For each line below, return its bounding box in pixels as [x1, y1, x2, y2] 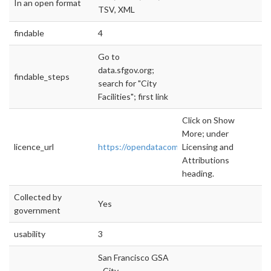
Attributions [182, 155, 229, 166]
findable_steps [14, 71, 70, 82]
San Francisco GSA [98, 252, 169, 263]
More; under [182, 128, 229, 139]
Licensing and [182, 142, 233, 152]
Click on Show [182, 115, 235, 126]
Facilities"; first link [98, 91, 168, 102]
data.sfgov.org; [98, 65, 154, 76]
